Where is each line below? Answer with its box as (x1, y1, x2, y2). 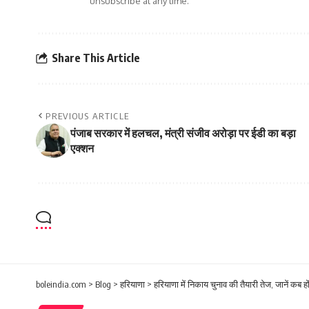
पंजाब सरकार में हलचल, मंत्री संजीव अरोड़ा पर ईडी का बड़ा (70, 126, 296, 140)
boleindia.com (36, 278, 86, 290)
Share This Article (52, 51, 140, 66)
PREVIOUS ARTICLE (46, 110, 130, 121)
